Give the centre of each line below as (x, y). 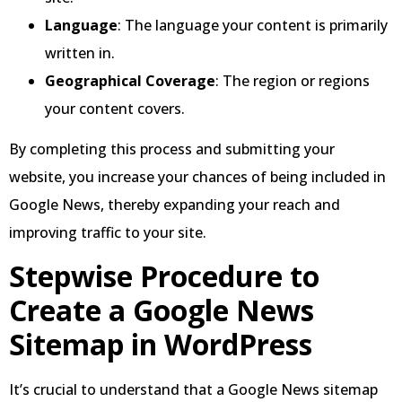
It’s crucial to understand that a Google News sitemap (193, 390)
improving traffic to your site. (108, 232)
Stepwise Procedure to (164, 276)
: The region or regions (293, 80)
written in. (80, 52)
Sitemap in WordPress (161, 345)
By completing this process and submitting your (172, 149)
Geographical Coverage (130, 80)
